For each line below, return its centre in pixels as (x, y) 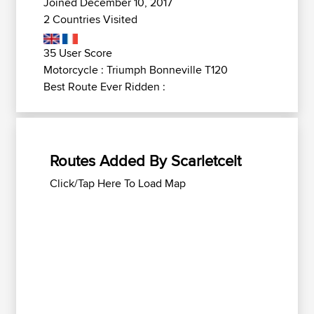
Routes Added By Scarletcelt (145, 161)
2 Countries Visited (90, 19)
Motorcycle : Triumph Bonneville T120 (136, 70)
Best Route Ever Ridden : (104, 87)
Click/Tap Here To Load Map (118, 183)
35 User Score (78, 53)
